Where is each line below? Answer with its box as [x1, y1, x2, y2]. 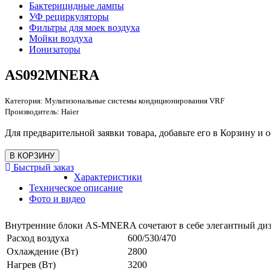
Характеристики [74, 172, 142, 183]
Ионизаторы [29, 44, 80, 54]
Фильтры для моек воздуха [29, 22, 140, 33]
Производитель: [5, 107, 61, 117]
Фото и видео [29, 194, 85, 204]
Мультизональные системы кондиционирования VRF [45, 96, 224, 106]
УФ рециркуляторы [29, 11, 109, 22]
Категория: [5, 96, 45, 106]
